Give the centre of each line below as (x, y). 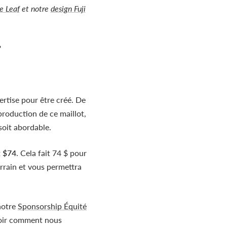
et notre (35, 9)
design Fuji (68, 9)
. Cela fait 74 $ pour (51, 153)
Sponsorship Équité (52, 206)
